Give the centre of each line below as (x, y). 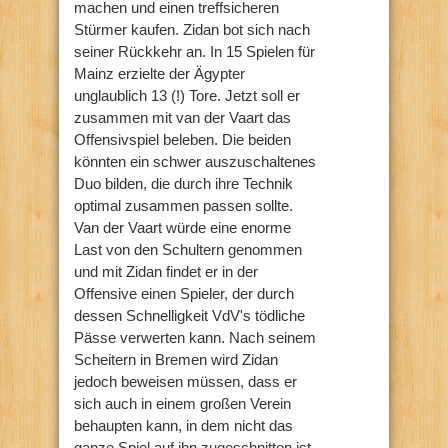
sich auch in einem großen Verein (182, 403)
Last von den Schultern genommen (188, 249)
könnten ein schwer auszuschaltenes (195, 161)
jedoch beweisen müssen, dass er (185, 381)
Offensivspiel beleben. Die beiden (182, 139)
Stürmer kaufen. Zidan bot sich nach (192, 29)
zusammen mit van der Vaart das (182, 117)
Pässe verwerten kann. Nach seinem (195, 337)
